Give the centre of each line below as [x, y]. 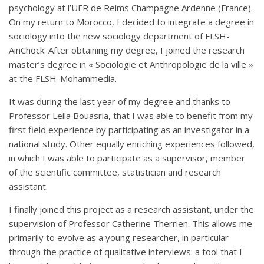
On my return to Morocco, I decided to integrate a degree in [131, 22]
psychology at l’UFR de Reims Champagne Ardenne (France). [131, 8]
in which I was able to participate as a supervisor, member [127, 158]
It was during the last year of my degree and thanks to [120, 101]
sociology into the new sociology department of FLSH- [119, 36]
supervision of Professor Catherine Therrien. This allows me [131, 223]
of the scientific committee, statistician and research [115, 172]
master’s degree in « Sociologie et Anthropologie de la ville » [131, 64]
